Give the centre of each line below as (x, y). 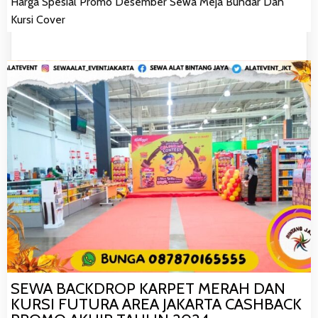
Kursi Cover (38, 19)
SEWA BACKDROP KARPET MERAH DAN (148, 289)
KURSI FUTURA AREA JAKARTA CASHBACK (156, 305)
